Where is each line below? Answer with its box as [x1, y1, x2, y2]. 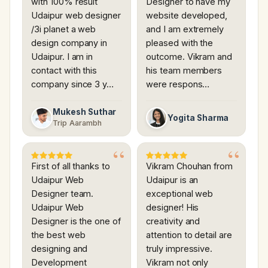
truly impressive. [146, 243, 213, 254]
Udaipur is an [146, 175, 199, 185]
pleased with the [146, 38, 214, 48]
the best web [31, 230, 86, 240]
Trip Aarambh [53, 118, 102, 128]
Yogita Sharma [167, 112, 229, 123]
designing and [31, 243, 88, 254]
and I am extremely [146, 24, 224, 35]
